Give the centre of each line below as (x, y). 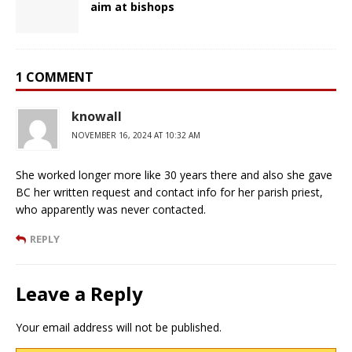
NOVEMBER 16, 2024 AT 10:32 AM (136, 135)
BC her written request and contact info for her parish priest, (169, 192)
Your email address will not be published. (119, 327)
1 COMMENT (55, 77)
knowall (97, 116)
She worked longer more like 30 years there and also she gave (174, 174)
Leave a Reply (79, 293)
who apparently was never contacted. (111, 209)
